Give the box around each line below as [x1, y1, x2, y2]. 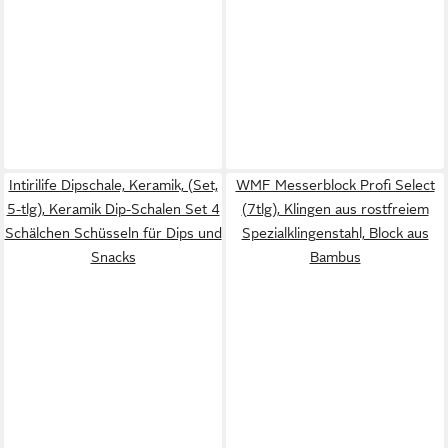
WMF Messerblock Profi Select [235, 177, 435, 193]
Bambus [309, 249, 361, 265]
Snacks [90, 249, 136, 265]
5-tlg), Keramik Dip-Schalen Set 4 [6, 201, 220, 217]
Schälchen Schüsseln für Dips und [4, 225, 222, 241]
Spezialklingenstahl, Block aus [241, 225, 429, 241]
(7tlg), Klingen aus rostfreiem [241, 201, 429, 217]
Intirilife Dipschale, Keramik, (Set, [8, 177, 218, 193]
